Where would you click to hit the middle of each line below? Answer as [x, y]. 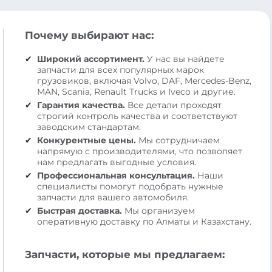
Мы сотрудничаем [178, 140]
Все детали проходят [173, 105]
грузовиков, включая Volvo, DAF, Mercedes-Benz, [144, 80]
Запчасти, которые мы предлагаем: [124, 254]
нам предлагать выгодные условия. [116, 162]
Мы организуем [158, 210]
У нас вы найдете [184, 59]
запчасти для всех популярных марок [120, 70]
